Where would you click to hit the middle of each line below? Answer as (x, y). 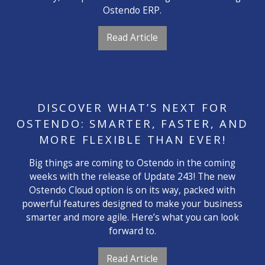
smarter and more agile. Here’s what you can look (132, 217)
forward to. (132, 231)
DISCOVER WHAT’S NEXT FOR (132, 107)
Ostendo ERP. (132, 10)
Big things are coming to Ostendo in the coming (132, 163)
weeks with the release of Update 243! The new (132, 177)
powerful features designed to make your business (132, 204)
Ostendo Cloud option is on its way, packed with (132, 190)
